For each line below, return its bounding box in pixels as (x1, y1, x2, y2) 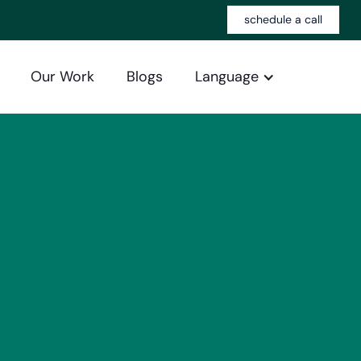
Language (195, 67, 259, 86)
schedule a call (244, 12, 322, 27)
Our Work (31, 67, 94, 86)
